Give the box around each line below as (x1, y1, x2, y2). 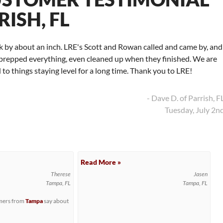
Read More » (81, 158, 121, 166)
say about (43, 198, 69, 204)
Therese (50, 170, 71, 178)
